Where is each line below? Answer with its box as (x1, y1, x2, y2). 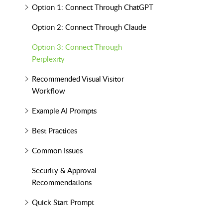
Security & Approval (31, 165, 97, 175)
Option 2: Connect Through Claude (31, 22, 146, 32)
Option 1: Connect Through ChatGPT (31, 2, 153, 12)
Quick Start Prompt (31, 197, 94, 207)
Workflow (31, 86, 65, 96)
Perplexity (31, 54, 65, 64)
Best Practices (31, 125, 77, 135)
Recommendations (31, 177, 92, 187)
